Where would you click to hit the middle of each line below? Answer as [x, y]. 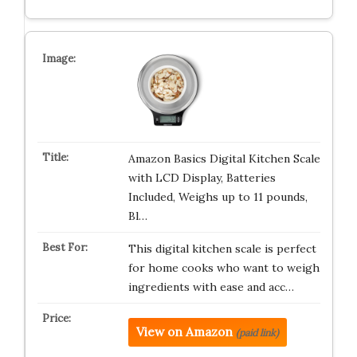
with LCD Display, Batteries [202, 178]
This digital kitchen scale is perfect [222, 249]
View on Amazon [184, 332]
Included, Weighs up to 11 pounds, [218, 197]
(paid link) [257, 333]
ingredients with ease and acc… [211, 287]
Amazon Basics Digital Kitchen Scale [224, 159]
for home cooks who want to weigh [224, 268]
